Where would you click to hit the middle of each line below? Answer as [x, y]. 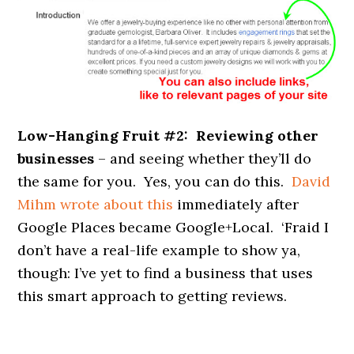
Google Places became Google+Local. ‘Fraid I [173, 227]
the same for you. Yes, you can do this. [155, 181]
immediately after [236, 204]
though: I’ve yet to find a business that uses [166, 273]
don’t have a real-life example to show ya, [159, 250]
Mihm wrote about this [96, 204]
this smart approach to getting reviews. [153, 296]
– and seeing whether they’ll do [203, 158]
